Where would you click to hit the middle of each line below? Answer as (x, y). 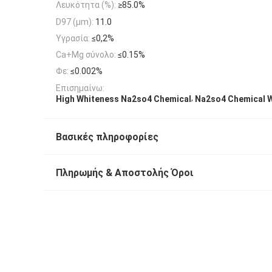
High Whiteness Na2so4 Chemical (124, 99)
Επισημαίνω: (80, 88)
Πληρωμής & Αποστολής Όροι (125, 172)
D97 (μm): (75, 22)
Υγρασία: (73, 38)
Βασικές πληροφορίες (107, 137)
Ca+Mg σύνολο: (86, 55)
